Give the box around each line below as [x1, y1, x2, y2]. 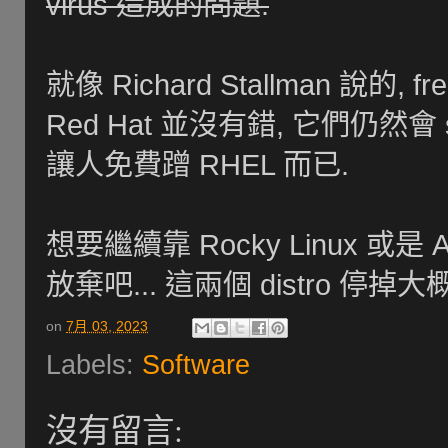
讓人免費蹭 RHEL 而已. [46, 148, 349, 181]
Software [142, 350, 250, 380]
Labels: [46, 350, 142, 380]
